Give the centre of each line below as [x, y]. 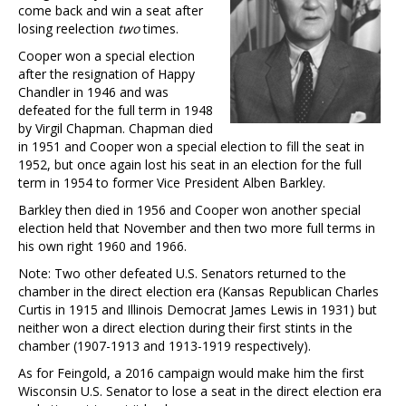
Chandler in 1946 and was [93, 92]
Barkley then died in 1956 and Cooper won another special [189, 209]
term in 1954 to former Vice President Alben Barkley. [172, 182]
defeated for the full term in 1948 [116, 110]
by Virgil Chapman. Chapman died [116, 128]
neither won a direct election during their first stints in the [185, 327]
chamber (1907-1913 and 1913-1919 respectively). [164, 345]
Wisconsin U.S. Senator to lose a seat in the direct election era [200, 391]
